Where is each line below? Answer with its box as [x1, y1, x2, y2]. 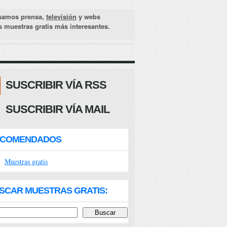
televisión [46, 12, 77, 21]
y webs [77, 12, 100, 21]
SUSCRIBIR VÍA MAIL [6, 103, 109, 116]
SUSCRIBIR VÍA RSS [6, 79, 106, 91]
